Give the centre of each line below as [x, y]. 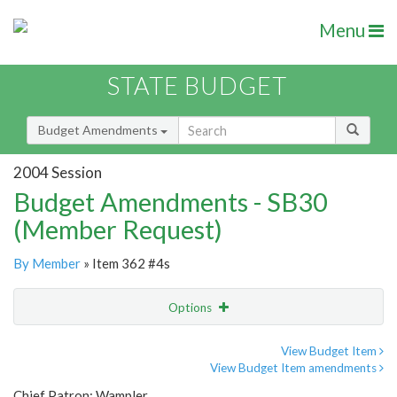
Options [191, 308]
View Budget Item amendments [295, 368]
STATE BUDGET [197, 86]
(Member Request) [118, 230]
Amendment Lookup [74, 381]
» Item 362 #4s [125, 264]
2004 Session [58, 172]
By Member [47, 264]
